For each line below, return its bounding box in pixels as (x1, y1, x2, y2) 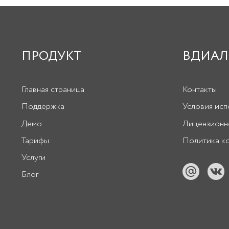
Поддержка (21, 101, 64, 113)
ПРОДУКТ (21, 48, 82, 65)
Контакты (182, 84, 217, 96)
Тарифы (21, 134, 49, 147)
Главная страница (21, 84, 84, 96)
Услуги (21, 151, 45, 164)
